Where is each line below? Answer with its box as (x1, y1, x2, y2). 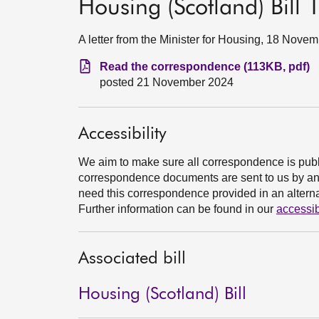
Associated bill (78, 250, 186, 267)
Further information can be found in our (78, 203, 276, 215)
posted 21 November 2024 (100, 76, 234, 88)
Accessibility (78, 125, 167, 142)
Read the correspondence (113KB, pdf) (100, 61, 310, 73)
